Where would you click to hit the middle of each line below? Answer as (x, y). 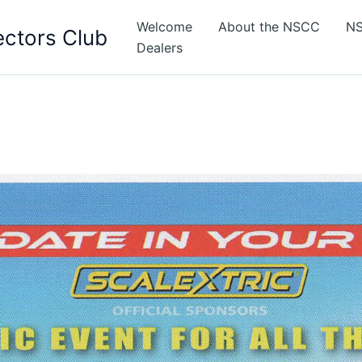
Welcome (164, 27)
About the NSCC (269, 27)
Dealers (160, 48)
